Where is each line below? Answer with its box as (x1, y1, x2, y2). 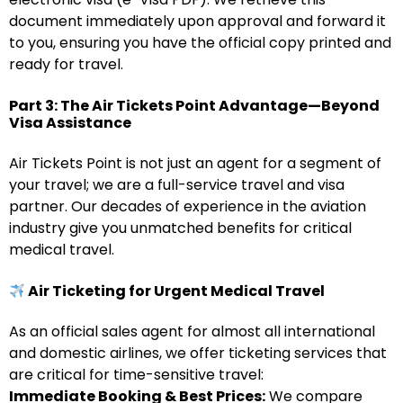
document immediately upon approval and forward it (9, 11, 386, 31)
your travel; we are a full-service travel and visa (9, 175, 345, 195)
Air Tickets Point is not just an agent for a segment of (9, 153, 381, 174)
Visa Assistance (9, 112, 131, 133)
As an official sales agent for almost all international (9, 321, 375, 342)
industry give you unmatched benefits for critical (9, 218, 352, 238)
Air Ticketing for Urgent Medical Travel (25, 281, 326, 301)
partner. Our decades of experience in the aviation (9, 196, 366, 217)
